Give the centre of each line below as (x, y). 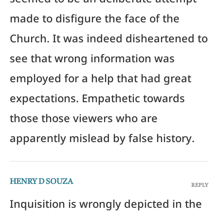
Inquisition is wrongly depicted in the (106, 207)
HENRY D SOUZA (41, 182)
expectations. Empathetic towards (97, 101)
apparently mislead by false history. (102, 141)
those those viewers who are (84, 121)
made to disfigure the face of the (95, 21)
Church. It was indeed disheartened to (109, 41)
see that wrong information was (92, 61)
